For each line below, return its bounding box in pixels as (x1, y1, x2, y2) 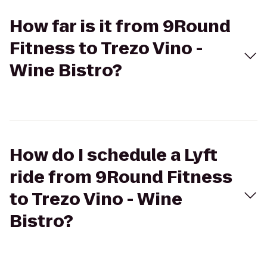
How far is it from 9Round (10, 15, 231, 38)
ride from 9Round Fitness (10, 166, 232, 189)
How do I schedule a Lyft (10, 144, 218, 167)
